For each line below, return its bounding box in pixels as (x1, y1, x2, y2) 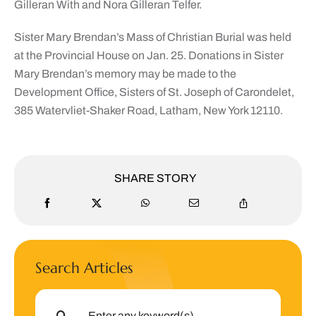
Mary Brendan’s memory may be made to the (13, 67, 236, 80)
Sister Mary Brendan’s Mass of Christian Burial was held (13, 30, 291, 43)
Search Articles (35, 258, 133, 277)
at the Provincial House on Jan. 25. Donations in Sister (13, 49, 284, 61)
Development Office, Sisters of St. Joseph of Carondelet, (13, 85, 294, 98)
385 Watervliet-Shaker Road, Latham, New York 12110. (13, 104, 283, 116)
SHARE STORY (114, 171, 196, 184)
